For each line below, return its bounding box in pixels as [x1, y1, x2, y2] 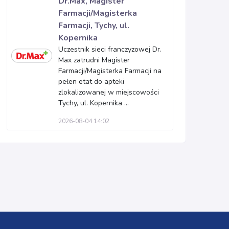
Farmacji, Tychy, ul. [58, 20, 129, 31]
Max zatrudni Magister [58, 55, 130, 65]
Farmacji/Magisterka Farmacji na [58, 66, 162, 76]
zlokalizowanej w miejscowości [58, 87, 159, 97]
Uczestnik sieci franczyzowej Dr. [58, 44, 162, 54]
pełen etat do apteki [58, 77, 124, 86]
